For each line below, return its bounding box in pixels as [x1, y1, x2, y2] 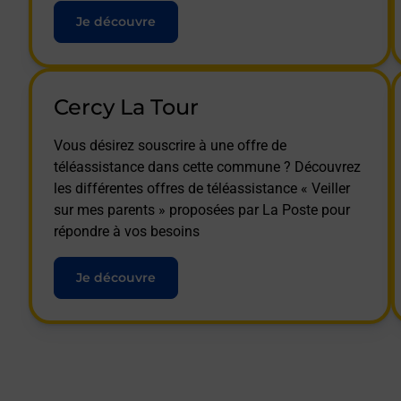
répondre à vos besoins [54, 222, 200, 240]
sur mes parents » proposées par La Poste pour [54, 200, 350, 218]
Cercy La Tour [54, 93, 199, 120]
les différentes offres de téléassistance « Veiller [54, 179, 350, 197]
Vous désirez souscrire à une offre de [54, 136, 286, 154]
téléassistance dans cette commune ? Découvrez [54, 158, 361, 175]
